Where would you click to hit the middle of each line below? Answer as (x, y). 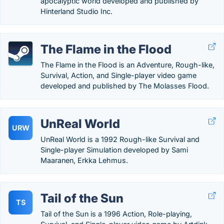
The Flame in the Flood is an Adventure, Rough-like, (127, 65)
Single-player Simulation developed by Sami (114, 150)
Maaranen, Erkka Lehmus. (84, 160)
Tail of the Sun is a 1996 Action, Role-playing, (116, 214)
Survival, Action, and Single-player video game (118, 75)
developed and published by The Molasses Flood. (125, 86)
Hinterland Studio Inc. (76, 11)
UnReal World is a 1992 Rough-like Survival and (120, 139)
